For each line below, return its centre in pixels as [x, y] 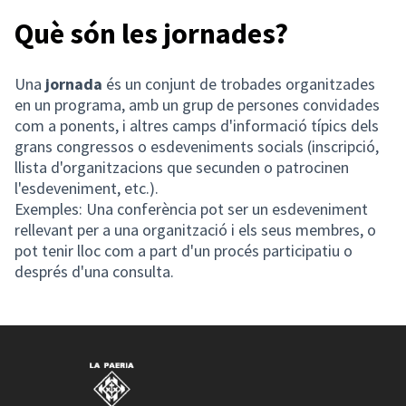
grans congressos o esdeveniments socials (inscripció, [197, 147]
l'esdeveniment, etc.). [87, 188]
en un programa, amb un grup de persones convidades [197, 105]
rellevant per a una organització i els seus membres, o [195, 230]
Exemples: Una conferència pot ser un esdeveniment [191, 209]
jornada [74, 84]
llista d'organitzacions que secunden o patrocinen [182, 168]
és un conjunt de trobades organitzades [239, 84]
